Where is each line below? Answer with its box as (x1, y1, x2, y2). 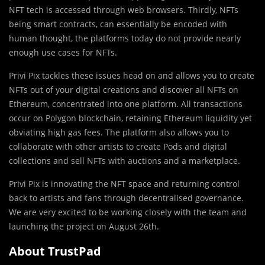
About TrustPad (9, 243, 101, 260)
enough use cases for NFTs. (9, 47, 117, 59)
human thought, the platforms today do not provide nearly (9, 33, 241, 44)
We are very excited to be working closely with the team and (9, 206, 247, 218)
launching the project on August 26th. (9, 221, 159, 232)
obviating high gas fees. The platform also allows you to (9, 127, 229, 138)
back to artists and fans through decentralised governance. (9, 192, 244, 204)
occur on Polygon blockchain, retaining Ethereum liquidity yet (9, 112, 252, 124)
